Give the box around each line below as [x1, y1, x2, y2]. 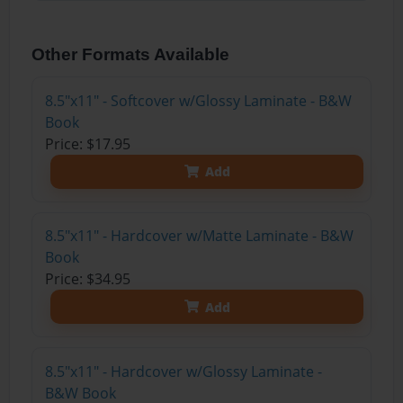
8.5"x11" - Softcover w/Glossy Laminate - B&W [44, 90, 352, 111]
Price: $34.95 [44, 269, 130, 290]
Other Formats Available [31, 44, 230, 64]
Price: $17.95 [44, 133, 130, 154]
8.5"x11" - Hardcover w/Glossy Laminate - [44, 361, 322, 381]
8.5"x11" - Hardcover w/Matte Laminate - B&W [44, 226, 354, 246]
